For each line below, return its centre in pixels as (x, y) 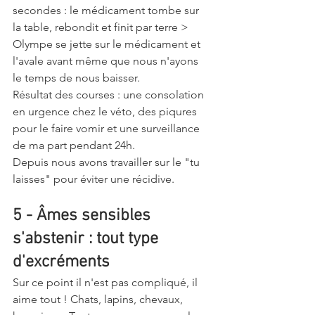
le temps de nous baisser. (78, 77)
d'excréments (63, 262)
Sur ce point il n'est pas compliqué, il (107, 282)
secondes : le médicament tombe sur (107, 10)
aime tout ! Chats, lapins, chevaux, (99, 299)
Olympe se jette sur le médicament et (108, 44)
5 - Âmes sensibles (84, 216)
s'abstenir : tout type (88, 239)
